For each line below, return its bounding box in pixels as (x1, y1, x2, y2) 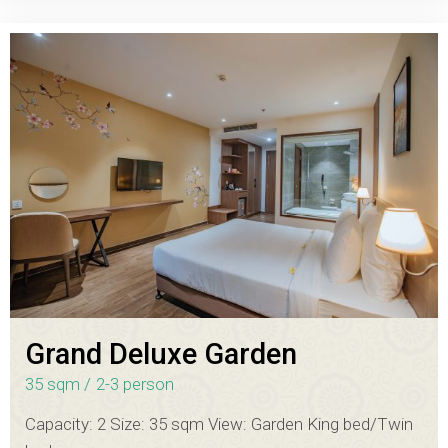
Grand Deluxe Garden (25, 336, 297, 371)
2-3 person (96, 373, 174, 394)
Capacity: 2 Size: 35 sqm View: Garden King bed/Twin (25, 413, 413, 434)
